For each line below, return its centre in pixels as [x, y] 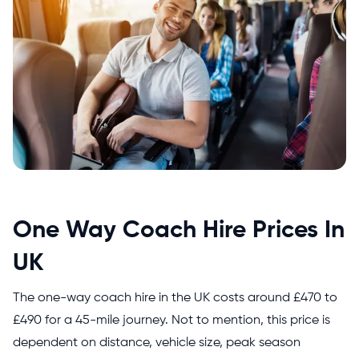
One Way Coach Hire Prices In [179, 230]
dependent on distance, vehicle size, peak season [157, 343]
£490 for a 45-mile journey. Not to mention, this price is [171, 320]
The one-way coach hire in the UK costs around [151, 298]
